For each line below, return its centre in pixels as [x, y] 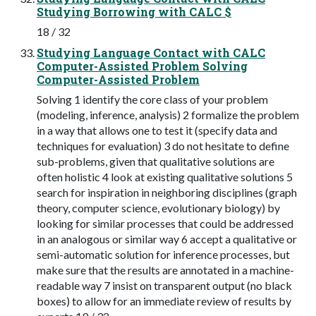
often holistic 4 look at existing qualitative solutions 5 [165, 176]
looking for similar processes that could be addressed [165, 223]
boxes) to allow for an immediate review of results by [164, 300]
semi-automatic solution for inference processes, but [163, 254]
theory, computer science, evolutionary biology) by [158, 207]
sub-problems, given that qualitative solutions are [156, 161]
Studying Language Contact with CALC [151, 52]
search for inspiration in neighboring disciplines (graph [167, 192]
